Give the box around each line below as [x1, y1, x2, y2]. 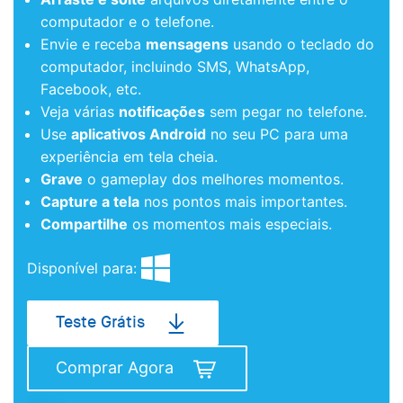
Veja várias [40, 103, 119, 121]
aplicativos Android [71, 125, 206, 143]
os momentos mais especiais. [128, 215, 332, 233]
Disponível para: [27, 259, 141, 277]
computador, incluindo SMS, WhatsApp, [40, 58, 309, 76]
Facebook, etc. [40, 80, 141, 98]
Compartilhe [40, 215, 128, 233]
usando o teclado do [228, 35, 374, 53]
